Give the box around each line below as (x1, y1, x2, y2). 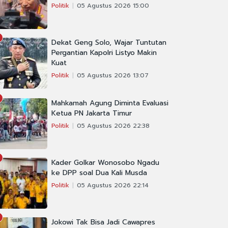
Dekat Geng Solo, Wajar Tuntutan (51, 37, 166, 48)
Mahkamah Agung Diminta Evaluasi (51, 98, 168, 109)
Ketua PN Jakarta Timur (51, 108, 132, 119)
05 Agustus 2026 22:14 (77, 181, 149, 190)
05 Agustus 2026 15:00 (77, 1, 149, 11)
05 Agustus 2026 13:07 (77, 71, 149, 80)
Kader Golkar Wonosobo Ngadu (51, 157, 159, 168)
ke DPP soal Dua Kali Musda (51, 167, 147, 179)
